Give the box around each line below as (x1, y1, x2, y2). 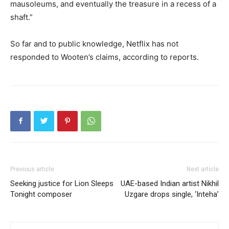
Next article (187, 165, 219, 173)
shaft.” (10, 12, 33, 22)
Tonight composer (10, 189, 72, 199)
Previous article (10, 165, 54, 173)
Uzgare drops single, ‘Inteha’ (125, 189, 219, 199)
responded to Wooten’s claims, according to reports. (10, 52, 199, 62)
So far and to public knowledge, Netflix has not (10, 38, 178, 49)
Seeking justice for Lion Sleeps (10, 178, 113, 188)
